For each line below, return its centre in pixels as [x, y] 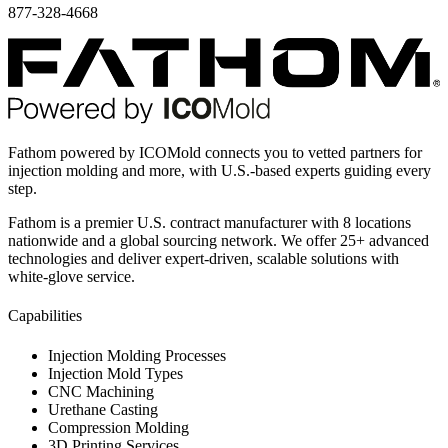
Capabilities [45, 316]
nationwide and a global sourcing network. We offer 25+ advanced [218, 240]
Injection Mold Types [115, 373]
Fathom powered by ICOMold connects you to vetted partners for [215, 152]
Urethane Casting [103, 409]
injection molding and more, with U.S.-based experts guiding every [219, 170]
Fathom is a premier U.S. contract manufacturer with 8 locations [209, 222]
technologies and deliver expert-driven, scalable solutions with [203, 258]
